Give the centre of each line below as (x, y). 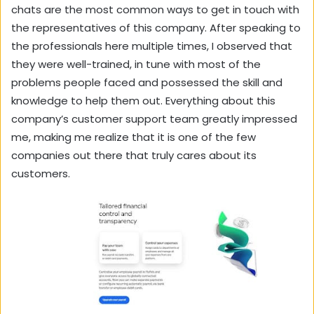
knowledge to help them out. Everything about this (143, 100)
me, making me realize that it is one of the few (134, 137)
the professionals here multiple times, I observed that (152, 46)
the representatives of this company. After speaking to (156, 27)
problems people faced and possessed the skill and (147, 82)
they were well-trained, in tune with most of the (136, 64)
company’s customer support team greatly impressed (154, 118)
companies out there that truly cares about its (134, 155)
